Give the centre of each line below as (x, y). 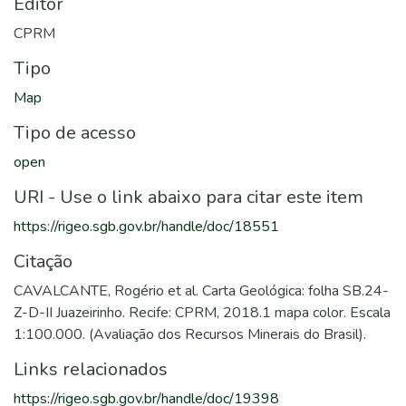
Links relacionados (91, 369)
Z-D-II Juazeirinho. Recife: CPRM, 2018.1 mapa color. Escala (202, 313)
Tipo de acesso (75, 133)
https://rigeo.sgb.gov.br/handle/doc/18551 (146, 227)
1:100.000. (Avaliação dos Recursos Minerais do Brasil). (190, 334)
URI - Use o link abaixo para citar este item (188, 197)
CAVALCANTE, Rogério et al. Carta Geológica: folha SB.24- (201, 291)
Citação (43, 261)
